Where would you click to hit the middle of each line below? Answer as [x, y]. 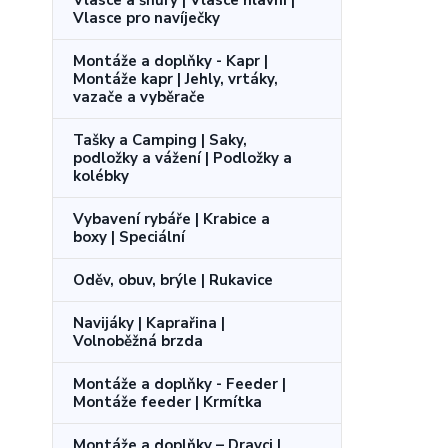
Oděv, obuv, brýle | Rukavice [173, 279]
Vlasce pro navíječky [146, 17]
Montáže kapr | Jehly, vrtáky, [175, 78]
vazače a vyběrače [139, 96]
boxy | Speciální [129, 236]
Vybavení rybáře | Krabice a [171, 218]
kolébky [101, 175]
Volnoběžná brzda [138, 340]
